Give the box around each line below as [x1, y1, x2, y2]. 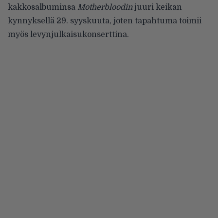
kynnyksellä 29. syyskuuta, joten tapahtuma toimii [8, 16, 201, 25]
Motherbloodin [77, 2, 132, 12]
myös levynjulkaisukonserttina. [8, 30, 129, 39]
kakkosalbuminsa [8, 2, 77, 12]
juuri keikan [132, 2, 182, 12]
